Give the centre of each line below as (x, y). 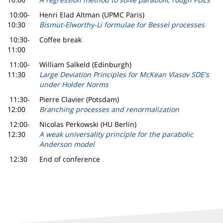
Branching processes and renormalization (109, 110)
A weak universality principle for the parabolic (116, 134)
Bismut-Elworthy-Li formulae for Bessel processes (122, 25)
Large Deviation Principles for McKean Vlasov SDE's (124, 75)
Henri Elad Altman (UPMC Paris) (92, 15)
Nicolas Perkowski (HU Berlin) (88, 124)
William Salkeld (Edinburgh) (85, 65)
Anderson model (67, 144)
